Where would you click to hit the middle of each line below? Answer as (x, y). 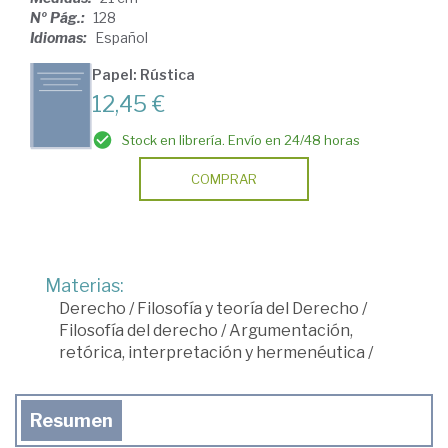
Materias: (84, 286)
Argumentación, (291, 331)
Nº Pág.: (59, 18)
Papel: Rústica (143, 75)
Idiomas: (60, 38)
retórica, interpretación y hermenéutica (212, 353)
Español (121, 38)
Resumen (71, 421)
